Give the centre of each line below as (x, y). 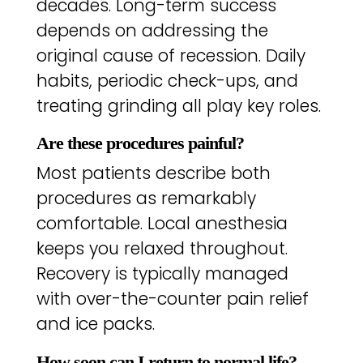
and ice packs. (95, 324)
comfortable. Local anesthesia (162, 224)
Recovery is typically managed (162, 274)
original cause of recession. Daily (171, 55)
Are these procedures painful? (140, 143)
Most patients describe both (153, 173)
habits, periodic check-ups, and (167, 80)
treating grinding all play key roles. (178, 105)
